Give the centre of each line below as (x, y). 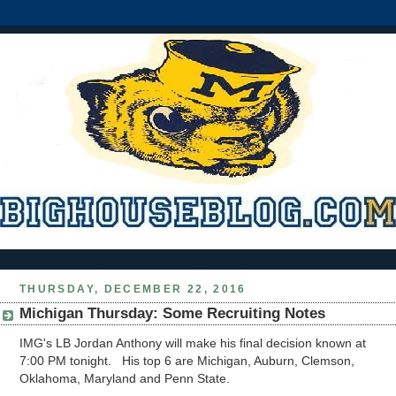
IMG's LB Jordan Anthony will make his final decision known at (193, 343)
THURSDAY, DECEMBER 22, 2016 (133, 289)
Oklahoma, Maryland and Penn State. (128, 379)
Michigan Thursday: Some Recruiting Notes (172, 314)
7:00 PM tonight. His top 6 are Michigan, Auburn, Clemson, (187, 361)
